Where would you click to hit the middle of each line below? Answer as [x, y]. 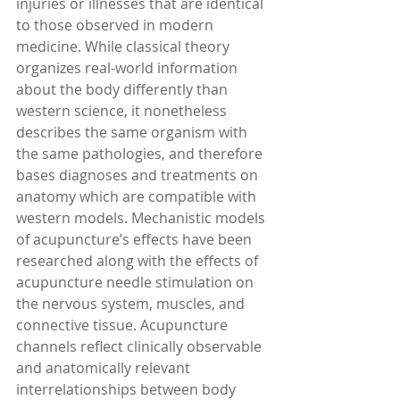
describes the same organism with [133, 132]
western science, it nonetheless [123, 111]
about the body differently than [124, 89]
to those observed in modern [117, 25]
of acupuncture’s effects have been [136, 239]
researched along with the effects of [139, 261]
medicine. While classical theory [125, 46]
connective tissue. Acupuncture [124, 325]
